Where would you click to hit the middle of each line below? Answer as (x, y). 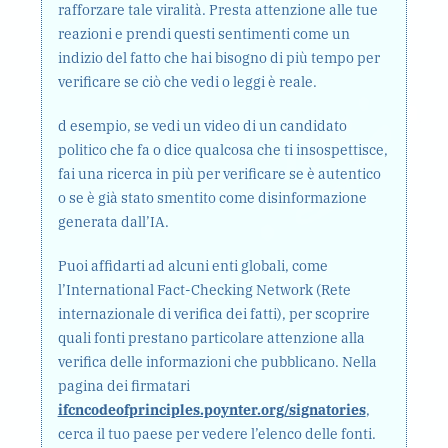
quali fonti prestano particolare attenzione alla (211, 338)
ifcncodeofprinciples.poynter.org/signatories (211, 410)
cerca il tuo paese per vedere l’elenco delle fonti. (216, 434)
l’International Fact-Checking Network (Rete (204, 290)
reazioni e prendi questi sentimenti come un (203, 34)
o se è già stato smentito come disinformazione (212, 198)
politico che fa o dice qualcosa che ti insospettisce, (222, 150)
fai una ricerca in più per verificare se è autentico (219, 174)
